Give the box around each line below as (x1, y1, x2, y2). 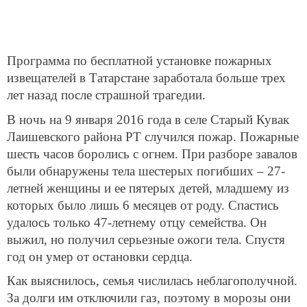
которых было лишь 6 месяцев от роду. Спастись (7, 197, 279, 212)
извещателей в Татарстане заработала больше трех (7, 71, 286, 86)
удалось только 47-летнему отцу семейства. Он (7, 214, 267, 230)
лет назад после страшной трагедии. (7, 88, 206, 103)
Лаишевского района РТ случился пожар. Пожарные (7, 129, 299, 144)
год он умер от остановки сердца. (7, 249, 193, 264)
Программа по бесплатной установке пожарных (7, 53, 272, 69)
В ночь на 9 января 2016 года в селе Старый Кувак (7, 112, 289, 127)
